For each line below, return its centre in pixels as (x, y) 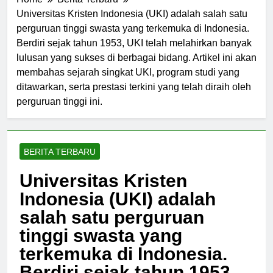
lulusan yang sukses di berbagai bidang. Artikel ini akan (136, 68)
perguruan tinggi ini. (59, 112)
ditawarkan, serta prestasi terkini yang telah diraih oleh (134, 97)
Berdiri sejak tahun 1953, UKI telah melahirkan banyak (134, 54)
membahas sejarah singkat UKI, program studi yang (128, 83)
